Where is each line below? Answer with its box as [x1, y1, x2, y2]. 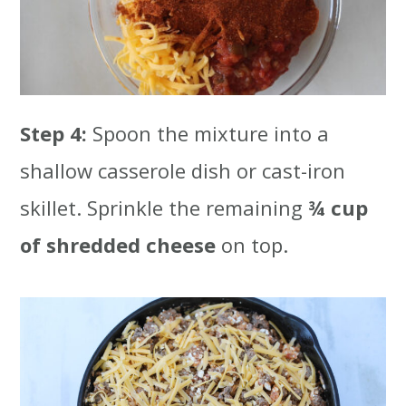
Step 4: [20, 120, 93, 148]
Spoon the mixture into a [92, 120, 330, 148]
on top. [216, 231, 289, 259]
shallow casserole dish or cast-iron [20, 157, 346, 185]
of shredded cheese [20, 231, 217, 259]
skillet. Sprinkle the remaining [20, 194, 309, 222]
